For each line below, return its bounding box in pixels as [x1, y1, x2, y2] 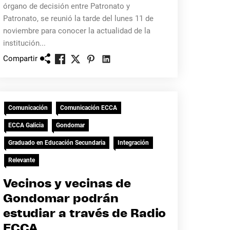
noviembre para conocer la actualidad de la [3, 26, 150, 35]
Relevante [8, 157, 35, 164]
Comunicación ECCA [60, 104, 117, 111]
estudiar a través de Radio [3, 208, 166, 220]
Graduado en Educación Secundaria [8, 139, 105, 146]
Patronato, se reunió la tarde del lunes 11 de [3, 14, 154, 23]
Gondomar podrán [3, 193, 119, 205]
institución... [3, 39, 46, 48]
